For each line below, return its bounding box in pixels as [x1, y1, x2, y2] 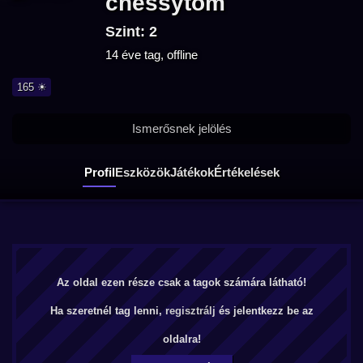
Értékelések [213, 164, 280, 179]
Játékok [169, 164, 214, 179]
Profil [83, 164, 115, 179]
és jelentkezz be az [215, 305, 314, 317]
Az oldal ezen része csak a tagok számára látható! [57, 276, 306, 288]
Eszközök [114, 164, 170, 179]
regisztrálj [164, 305, 216, 317]
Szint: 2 [105, 23, 157, 40]
